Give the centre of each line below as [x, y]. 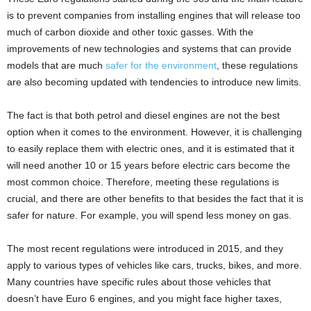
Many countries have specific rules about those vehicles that [139, 281]
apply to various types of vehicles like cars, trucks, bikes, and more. [154, 265]
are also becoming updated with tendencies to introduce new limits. [154, 82]
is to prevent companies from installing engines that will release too [154, 15]
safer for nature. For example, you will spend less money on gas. [149, 215]
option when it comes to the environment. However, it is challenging [154, 132]
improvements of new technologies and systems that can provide [149, 48]
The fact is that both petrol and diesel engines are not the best [143, 115]
